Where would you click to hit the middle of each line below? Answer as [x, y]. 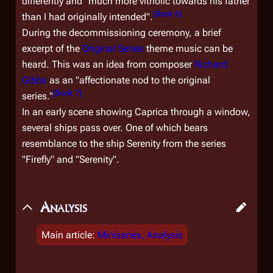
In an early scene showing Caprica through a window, [136, 112]
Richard [211, 64]
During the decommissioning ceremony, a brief [122, 33]
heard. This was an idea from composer [108, 64]
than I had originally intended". [87, 17]
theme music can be [188, 48]
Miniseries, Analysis [140, 235]
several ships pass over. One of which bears [115, 128]
